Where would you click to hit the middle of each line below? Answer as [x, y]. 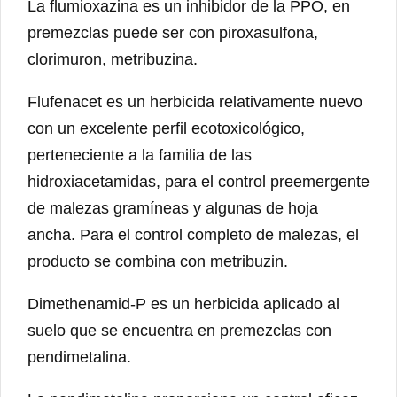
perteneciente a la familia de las [140, 156]
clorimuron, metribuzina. [113, 60]
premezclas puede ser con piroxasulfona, [173, 33]
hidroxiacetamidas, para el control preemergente [198, 182]
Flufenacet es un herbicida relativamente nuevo [195, 102]
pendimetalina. [79, 358]
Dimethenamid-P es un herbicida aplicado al [183, 304]
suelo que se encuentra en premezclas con [179, 331]
